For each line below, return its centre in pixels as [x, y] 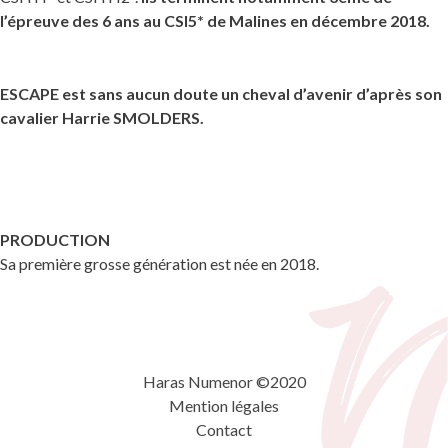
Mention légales [224, 406]
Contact [224, 430]
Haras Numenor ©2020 [224, 382]
